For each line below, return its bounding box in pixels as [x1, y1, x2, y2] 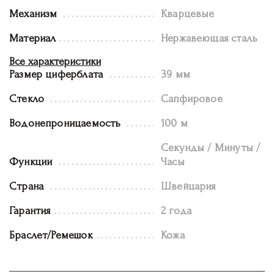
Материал [9, 32, 56, 44]
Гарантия [9, 204, 51, 217]
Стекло [9, 92, 45, 105]
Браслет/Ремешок [9, 229, 92, 241]
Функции [9, 155, 53, 168]
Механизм [9, 7, 57, 20]
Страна [9, 180, 44, 192]
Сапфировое [161, 92, 223, 105]
